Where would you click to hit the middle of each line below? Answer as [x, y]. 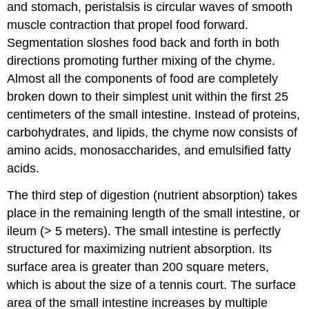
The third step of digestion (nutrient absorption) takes [152, 195]
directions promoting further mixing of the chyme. [141, 60]
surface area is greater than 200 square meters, [138, 267]
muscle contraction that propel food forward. [128, 24]
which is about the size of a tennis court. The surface [152, 285]
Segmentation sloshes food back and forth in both [143, 42]
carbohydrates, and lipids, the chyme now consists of [152, 132]
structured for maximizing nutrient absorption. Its [140, 249]
